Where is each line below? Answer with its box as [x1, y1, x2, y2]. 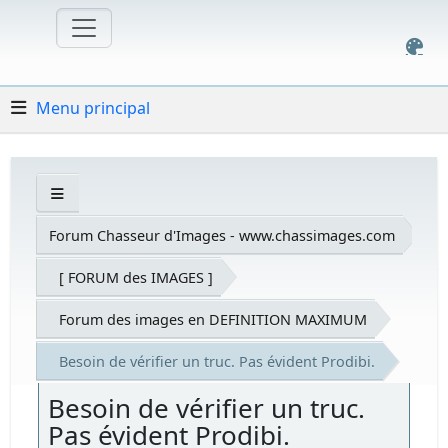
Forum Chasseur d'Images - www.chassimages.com [49, 225, 396, 245]
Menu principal [36, 96, 151, 119]
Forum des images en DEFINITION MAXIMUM [59, 309, 368, 329]
